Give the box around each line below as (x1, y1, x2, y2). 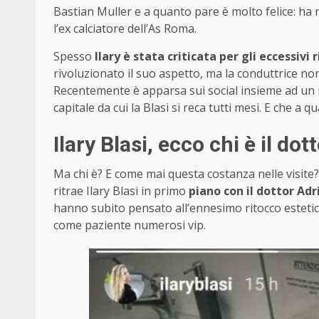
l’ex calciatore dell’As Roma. (53, 20, 197, 36)
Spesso (53, 48, 95, 64)
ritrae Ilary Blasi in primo (53, 182, 189, 199)
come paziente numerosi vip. (53, 216, 206, 233)
